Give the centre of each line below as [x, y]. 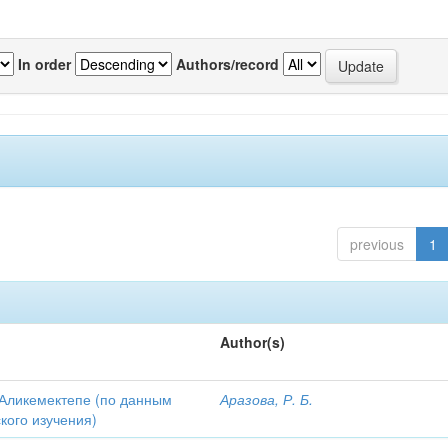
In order [44, 63]
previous [376, 244]
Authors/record [227, 63]
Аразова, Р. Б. [267, 399]
